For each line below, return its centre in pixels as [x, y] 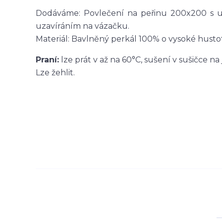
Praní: [47, 60]
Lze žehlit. [55, 73]
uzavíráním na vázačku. [83, 26]
